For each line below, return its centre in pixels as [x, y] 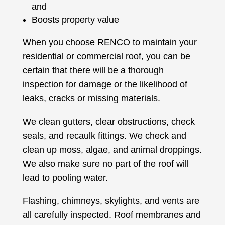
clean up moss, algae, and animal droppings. [112, 150]
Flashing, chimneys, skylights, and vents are [111, 201]
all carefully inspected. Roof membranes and [111, 215]
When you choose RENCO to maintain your [109, 42]
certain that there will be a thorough [93, 71]
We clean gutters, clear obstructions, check [108, 122]
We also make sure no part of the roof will [105, 164]
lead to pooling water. [65, 178]
